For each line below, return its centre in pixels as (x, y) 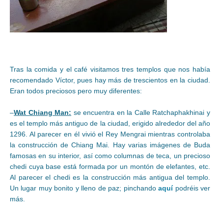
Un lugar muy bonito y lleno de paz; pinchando (84, 188)
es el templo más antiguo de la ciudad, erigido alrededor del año (110, 123)
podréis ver (192, 188)
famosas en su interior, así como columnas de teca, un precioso (110, 155)
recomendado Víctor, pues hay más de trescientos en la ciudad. (110, 80)
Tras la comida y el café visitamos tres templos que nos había (110, 69)
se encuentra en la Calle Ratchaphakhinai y (141, 112)
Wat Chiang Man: (43, 112)
